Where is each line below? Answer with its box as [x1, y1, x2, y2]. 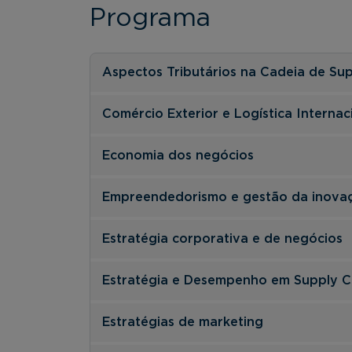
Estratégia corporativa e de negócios [102, 232, 343, 245]
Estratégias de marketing [102, 315, 263, 328]
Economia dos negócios [102, 148, 254, 162]
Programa [90, 5, 211, 31]
